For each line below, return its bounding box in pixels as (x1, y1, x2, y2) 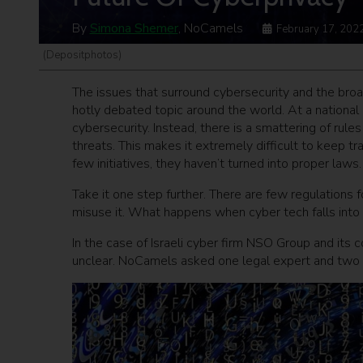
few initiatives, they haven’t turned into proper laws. (71, 155, 361, 173)
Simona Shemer (89, 19, 178, 38)
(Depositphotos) (43, 48, 122, 63)
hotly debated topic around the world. (71, 101, 284, 120)
